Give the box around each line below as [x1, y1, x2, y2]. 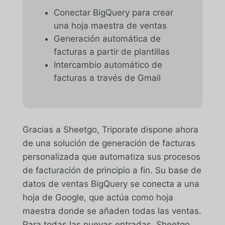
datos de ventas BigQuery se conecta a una [22, 178, 199, 189]
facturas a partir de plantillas [53, 46, 170, 57]
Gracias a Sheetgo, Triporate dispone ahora [22, 124, 198, 135]
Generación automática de [53, 33, 161, 44]
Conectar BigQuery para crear [53, 7, 173, 18]
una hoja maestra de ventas [53, 20, 169, 31]
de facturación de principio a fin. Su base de [22, 165, 201, 175]
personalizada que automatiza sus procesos [22, 151, 200, 162]
